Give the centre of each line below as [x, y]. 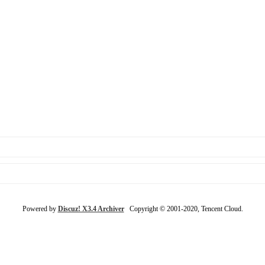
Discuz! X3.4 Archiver [91, 209]
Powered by [40, 209]
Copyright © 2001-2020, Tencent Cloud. [183, 209]
